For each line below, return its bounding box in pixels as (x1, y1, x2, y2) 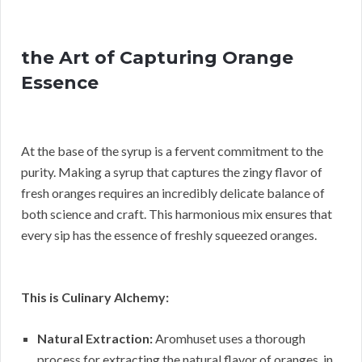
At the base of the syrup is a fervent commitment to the (21, 142, 323, 158)
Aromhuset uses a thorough (153, 330, 305, 346)
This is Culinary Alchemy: (21, 288, 169, 305)
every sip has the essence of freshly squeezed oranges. (21, 226, 317, 242)
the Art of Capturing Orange (21, 46, 293, 69)
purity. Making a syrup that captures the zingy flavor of (21, 163, 322, 179)
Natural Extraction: (37, 330, 153, 346)
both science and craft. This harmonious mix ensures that (21, 205, 332, 221)
